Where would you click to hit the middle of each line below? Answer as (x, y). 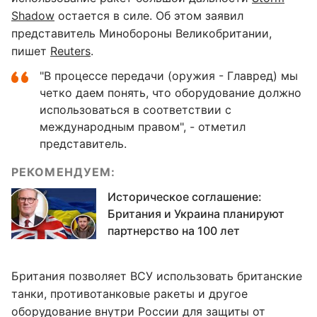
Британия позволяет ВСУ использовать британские (157, 276)
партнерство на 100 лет (174, 231)
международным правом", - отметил (143, 127)
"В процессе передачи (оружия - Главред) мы (169, 76)
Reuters (70, 51)
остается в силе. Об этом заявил (149, 16)
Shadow (33, 16)
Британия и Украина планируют (196, 214)
